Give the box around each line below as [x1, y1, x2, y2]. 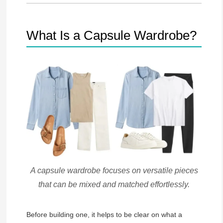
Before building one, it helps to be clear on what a [26, 210, 182, 219]
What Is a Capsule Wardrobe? [26, 28, 197, 42]
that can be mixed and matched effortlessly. [38, 180, 190, 189]
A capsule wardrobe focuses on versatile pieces [30, 166, 198, 175]
